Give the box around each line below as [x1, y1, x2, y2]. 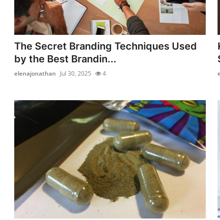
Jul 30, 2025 [60, 69, 92, 78]
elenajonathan [14, 69, 56, 78]
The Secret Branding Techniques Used [14, 40, 197, 52]
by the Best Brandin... [14, 53, 117, 65]
